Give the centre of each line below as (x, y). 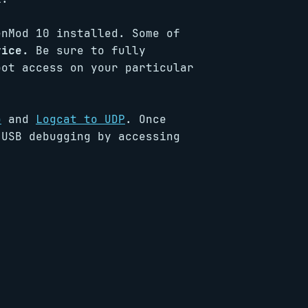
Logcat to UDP (80, 119)
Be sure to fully (87, 51)
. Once (146, 119)
